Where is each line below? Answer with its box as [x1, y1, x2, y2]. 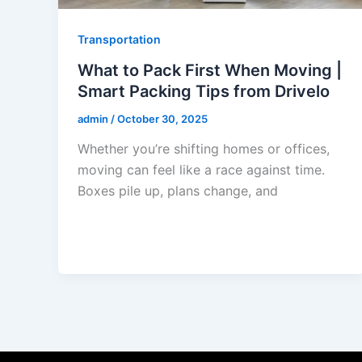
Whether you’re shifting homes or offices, [78, 141, 330, 158]
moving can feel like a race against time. [78, 162, 325, 179]
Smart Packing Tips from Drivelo [78, 81, 330, 101]
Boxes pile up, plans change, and [78, 183, 278, 200]
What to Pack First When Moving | [78, 60, 342, 80]
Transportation [78, 32, 161, 46]
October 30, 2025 [117, 112, 208, 125]
